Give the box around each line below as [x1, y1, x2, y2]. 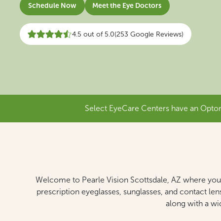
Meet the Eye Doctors [92, 1, 161, 10]
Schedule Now [28, 1, 76, 10]
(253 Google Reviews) [114, 30, 184, 38]
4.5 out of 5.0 [72, 30, 114, 38]
